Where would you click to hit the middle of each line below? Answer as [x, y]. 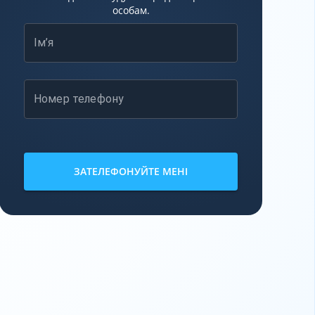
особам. [131, 10]
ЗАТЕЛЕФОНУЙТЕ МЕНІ [131, 171]
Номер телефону [79, 98]
